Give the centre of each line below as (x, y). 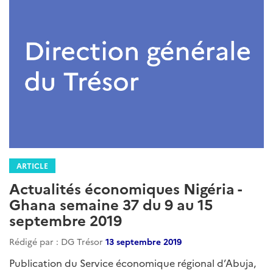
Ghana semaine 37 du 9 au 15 (111, 204)
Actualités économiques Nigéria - (125, 188)
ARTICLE (32, 166)
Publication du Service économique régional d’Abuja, (133, 263)
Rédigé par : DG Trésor (57, 242)
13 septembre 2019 (144, 242)
